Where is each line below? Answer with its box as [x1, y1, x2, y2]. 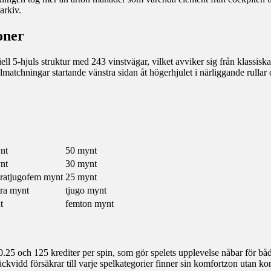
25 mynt [65, 172, 97, 183]
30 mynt [65, 158, 97, 169]
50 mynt [65, 145, 97, 156]
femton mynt [65, 198, 114, 209]
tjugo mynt [65, 185, 106, 196]
